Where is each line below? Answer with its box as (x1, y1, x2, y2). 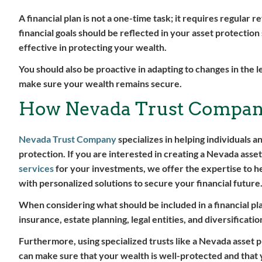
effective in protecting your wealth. (19, 42, 167, 53)
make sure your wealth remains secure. (19, 78, 182, 89)
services (19, 163, 54, 174)
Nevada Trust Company (19, 133, 116, 144)
